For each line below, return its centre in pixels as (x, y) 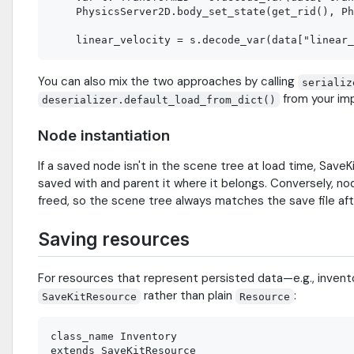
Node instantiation (104, 136)
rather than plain (188, 296)
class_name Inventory (114, 337)
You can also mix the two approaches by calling (168, 82)
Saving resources (114, 239)
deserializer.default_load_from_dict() (159, 100)
